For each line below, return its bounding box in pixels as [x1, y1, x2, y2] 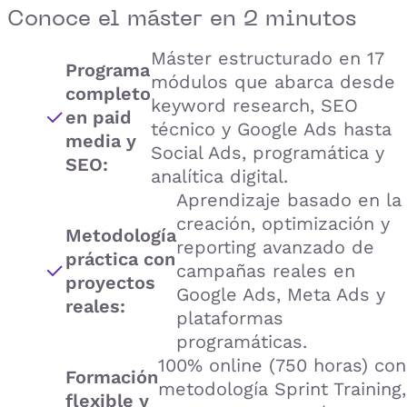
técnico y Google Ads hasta [151, 117, 392, 140]
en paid [65, 105, 132, 128]
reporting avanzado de [176, 235, 374, 258]
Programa [65, 58, 150, 81]
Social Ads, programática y [151, 141, 384, 164]
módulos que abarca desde [151, 70, 395, 93]
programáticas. [176, 330, 307, 352]
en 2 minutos [203, 3, 356, 31]
